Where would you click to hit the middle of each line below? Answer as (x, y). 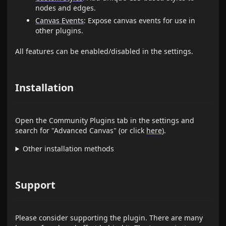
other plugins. (60, 31)
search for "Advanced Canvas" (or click (81, 130)
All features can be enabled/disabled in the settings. (104, 51)
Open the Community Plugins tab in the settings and (105, 120)
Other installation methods (69, 148)
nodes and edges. (66, 8)
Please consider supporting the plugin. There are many (109, 217)
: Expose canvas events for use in (140, 21)
